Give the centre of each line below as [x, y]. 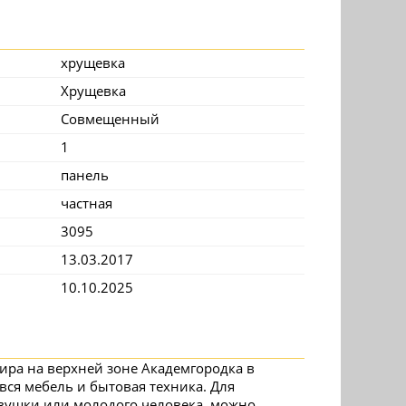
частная [87, 203]
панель [85, 175]
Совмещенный [110, 119]
